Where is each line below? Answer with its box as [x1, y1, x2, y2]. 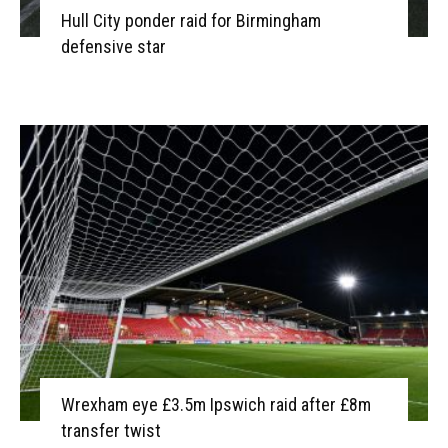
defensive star [60, 35, 166, 57]
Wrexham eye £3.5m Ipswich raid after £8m [60, 393, 371, 415]
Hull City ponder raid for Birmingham [60, 9, 321, 31]
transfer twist [60, 419, 161, 441]
